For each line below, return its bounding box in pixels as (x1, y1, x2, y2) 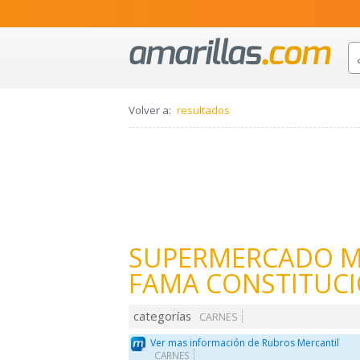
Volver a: (129, 103, 171, 118)
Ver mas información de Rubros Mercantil (150, 335, 340, 350)
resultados (177, 103, 230, 118)
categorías (133, 308, 192, 325)
